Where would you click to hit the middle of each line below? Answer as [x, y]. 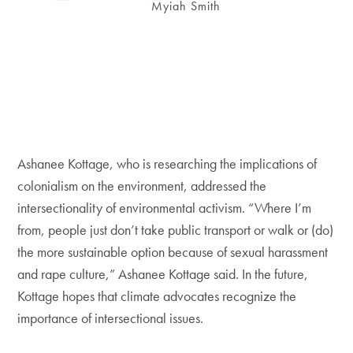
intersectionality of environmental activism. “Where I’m [165, 208]
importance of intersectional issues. [111, 318]
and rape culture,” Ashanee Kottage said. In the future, [163, 274]
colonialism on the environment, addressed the [142, 186]
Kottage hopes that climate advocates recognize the [157, 296]
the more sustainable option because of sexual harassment [173, 252]
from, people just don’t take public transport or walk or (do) [176, 230]
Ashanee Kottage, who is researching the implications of [167, 164]
